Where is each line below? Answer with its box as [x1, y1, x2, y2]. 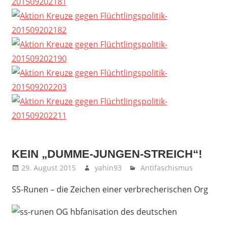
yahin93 [94, 162, 122, 173]
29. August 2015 [21, 162, 76, 173]
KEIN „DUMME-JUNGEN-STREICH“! [11, 147, 202, 160]
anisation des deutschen [82, 206, 177, 217]
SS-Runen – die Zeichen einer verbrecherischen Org [11, 183, 208, 195]
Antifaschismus [140, 162, 193, 173]
